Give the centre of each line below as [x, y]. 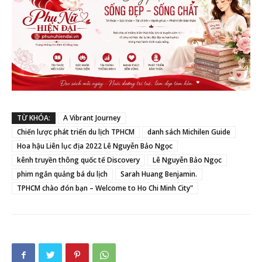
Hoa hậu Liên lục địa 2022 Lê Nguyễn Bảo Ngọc [95, 146]
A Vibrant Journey [92, 118]
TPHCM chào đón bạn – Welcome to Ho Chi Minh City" [105, 188]
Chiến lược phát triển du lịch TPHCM [76, 132]
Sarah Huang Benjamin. [159, 174]
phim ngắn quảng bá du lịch [62, 174]
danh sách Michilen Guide [189, 132]
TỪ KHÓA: [34, 118]
